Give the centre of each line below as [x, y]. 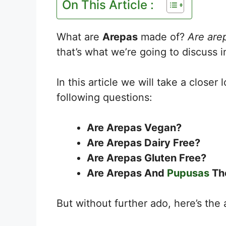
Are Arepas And [127, 173]
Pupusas [188, 173]
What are [79, 37]
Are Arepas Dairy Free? [144, 143]
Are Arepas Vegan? [134, 127]
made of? [163, 37]
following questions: [104, 97]
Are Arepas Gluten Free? [147, 158]
